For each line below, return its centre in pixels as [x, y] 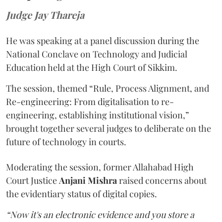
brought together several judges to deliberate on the [109, 128]
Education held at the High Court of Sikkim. [92, 67]
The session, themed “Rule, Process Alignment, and [108, 88]
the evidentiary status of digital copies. [82, 194]
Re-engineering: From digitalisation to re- [90, 101]
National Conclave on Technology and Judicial [97, 54]
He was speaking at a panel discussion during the [103, 40]
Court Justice [32, 180]
